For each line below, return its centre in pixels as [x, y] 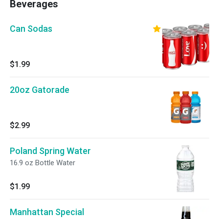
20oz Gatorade [40, 90]
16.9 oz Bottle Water [43, 163]
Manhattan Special [47, 212]
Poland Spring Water [50, 151]
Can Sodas [31, 29]
